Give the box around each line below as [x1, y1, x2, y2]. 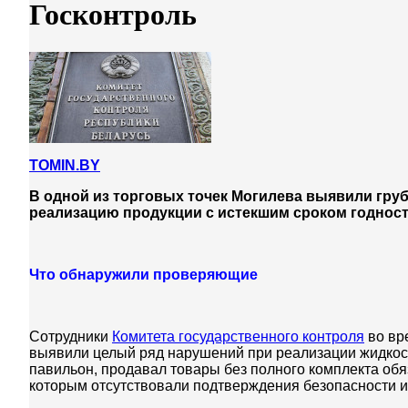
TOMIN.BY [29, 157, 100, 173]
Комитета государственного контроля [112, 328, 364, 344]
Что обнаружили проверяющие [29, 266, 258, 282]
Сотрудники [29, 328, 112, 344]
